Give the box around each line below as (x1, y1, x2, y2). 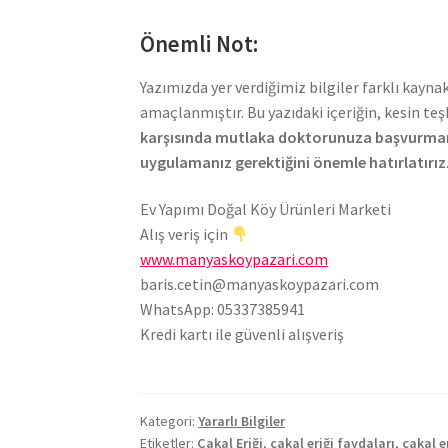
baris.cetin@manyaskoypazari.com (140, 274, 380, 295)
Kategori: (140, 411, 199, 430)
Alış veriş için (140, 224, 232, 245)
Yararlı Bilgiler (198, 411, 286, 430)
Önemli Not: (140, 30, 259, 59)
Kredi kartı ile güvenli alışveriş (140, 324, 345, 345)
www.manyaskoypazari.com (140, 249, 329, 270)
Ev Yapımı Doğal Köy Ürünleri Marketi (140, 199, 392, 220)
